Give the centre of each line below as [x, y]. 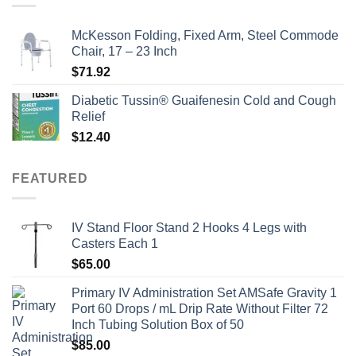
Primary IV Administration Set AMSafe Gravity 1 [204, 293]
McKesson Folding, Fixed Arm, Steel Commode [205, 36]
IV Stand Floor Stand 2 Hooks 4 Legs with [189, 228]
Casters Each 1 [115, 244]
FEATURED [50, 179]
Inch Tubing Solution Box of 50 [158, 325]
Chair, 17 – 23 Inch [124, 52]
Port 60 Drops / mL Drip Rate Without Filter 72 [200, 309]
